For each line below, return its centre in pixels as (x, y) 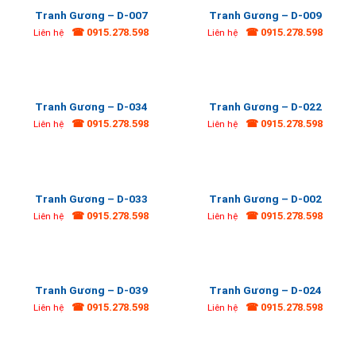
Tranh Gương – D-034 (91, 107)
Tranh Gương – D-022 (265, 107)
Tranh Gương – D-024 (265, 290)
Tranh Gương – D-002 (265, 198)
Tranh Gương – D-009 (265, 15)
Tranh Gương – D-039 (91, 290)
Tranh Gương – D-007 (91, 15)
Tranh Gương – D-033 (91, 198)
